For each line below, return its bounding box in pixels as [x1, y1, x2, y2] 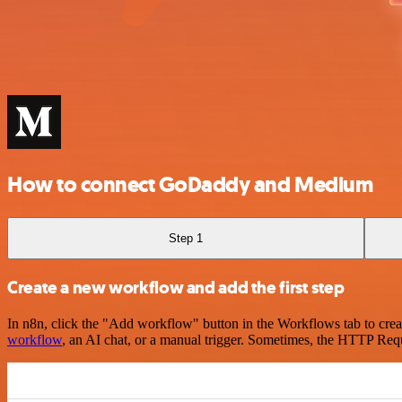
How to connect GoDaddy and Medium [7, 170, 373, 199]
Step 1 [169, 231, 204, 245]
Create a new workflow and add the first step [7, 276, 345, 299]
